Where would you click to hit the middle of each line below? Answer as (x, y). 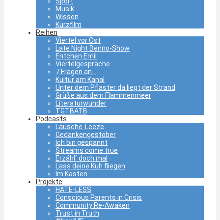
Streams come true (87, 151)
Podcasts (51, 119)
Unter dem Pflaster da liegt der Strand (115, 88)
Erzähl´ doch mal (82, 158)
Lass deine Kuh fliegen (90, 166)
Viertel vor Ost (78, 41)
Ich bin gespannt (82, 143)
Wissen (67, 17)
